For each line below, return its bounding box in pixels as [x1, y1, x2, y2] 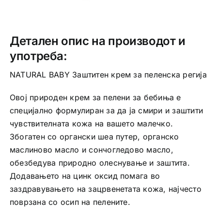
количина [35, 17, 72, 28]
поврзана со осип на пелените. [9, 197, 130, 207]
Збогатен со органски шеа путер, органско [9, 132, 179, 142]
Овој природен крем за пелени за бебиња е [9, 93, 181, 103]
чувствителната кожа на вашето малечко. [9, 119, 173, 129]
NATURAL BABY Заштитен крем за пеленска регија [9, 70, 207, 80]
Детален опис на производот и [9, 34, 186, 48]
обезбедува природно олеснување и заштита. [9, 158, 190, 168]
